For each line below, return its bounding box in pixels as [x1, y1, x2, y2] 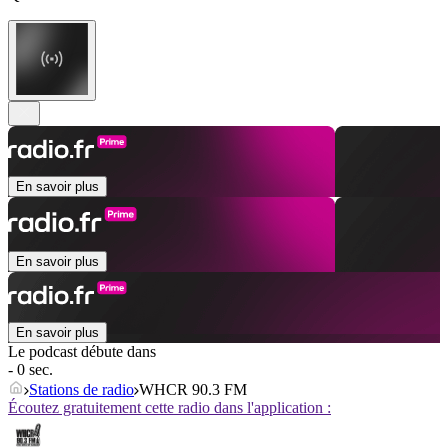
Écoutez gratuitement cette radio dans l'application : [8, 399, 331, 417]
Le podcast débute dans [8, 343, 156, 361]
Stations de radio [29, 381, 134, 399]
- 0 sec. [8, 361, 53, 379]
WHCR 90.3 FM [139, 381, 247, 399]
